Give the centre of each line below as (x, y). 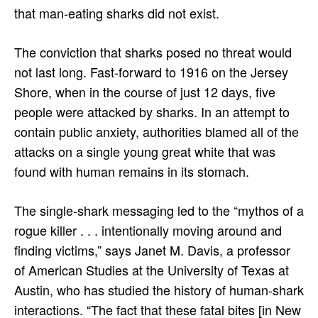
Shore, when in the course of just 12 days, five (145, 91)
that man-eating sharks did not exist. (119, 12)
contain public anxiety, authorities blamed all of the (157, 131)
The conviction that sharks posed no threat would (153, 51)
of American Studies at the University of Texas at (152, 269)
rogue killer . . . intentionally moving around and (148, 230)
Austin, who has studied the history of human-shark (159, 289)
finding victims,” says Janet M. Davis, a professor (152, 250)
